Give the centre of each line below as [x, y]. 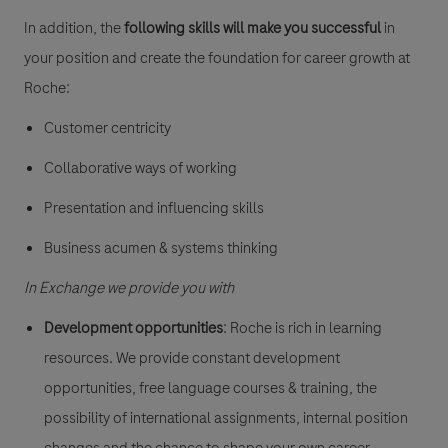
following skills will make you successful [252, 27]
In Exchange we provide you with [129, 287]
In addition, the [74, 27]
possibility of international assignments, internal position [226, 417]
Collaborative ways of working [140, 167]
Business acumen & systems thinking [161, 247]
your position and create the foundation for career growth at [217, 57]
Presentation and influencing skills [154, 207]
